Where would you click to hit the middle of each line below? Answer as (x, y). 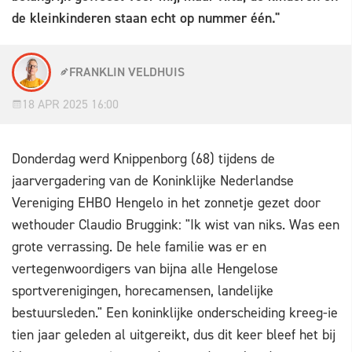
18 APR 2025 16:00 (70, 104)
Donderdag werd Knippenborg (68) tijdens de (143, 159)
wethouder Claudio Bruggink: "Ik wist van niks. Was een (176, 225)
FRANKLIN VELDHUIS (127, 71)
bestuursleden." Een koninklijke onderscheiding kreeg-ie (175, 313)
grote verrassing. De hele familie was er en (139, 247)
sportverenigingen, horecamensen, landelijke (143, 291)
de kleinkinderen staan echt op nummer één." (146, 18)
